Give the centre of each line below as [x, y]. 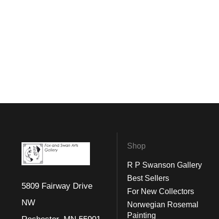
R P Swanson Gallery [164, 165]
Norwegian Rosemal [163, 205]
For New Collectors [161, 191]
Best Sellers [148, 178]
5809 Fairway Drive [57, 186]
